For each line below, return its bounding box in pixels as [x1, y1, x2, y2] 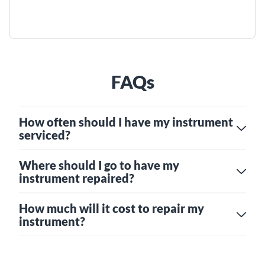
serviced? [19, 127, 70, 142]
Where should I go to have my [19, 157, 179, 172]
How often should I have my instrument [19, 114, 233, 129]
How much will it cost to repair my [19, 201, 204, 215]
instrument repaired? [19, 170, 134, 185]
